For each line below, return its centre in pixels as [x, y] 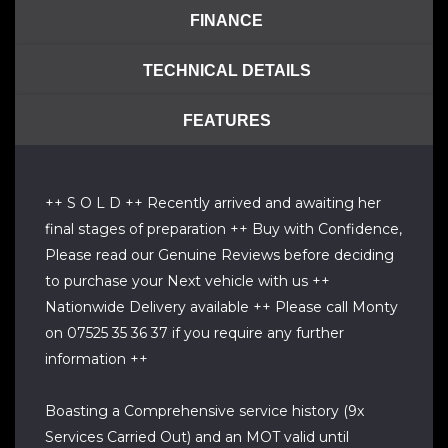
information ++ [96, 359]
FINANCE [226, 20]
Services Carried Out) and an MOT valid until [197, 437]
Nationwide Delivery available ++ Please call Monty [221, 307]
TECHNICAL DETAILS [226, 70]
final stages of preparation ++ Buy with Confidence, [223, 229]
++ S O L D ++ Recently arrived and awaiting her [213, 203]
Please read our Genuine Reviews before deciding [219, 255]
